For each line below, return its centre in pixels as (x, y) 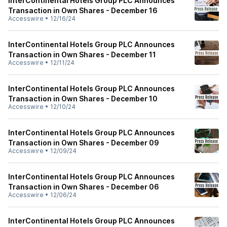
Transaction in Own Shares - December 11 (82, 54)
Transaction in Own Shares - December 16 (83, 10)
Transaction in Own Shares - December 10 (83, 99)
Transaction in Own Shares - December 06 (84, 187)
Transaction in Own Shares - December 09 (84, 143)
